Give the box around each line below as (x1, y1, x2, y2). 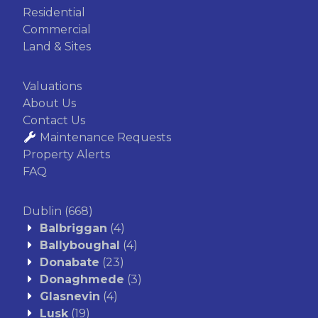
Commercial (23, 23, 91, 37)
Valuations (23, 79, 82, 94)
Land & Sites (23, 40, 91, 54)
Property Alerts (23, 148, 110, 162)
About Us (23, 97, 76, 111)
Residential (23, 6, 85, 20)
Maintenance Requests (40, 131, 171, 145)
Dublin (23, 204, 62, 219)
